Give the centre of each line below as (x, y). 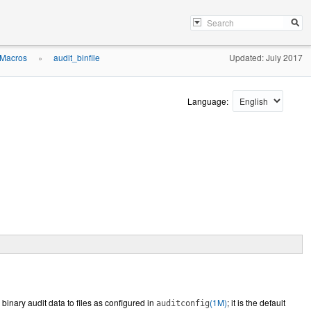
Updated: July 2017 (266, 57)
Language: (209, 101)
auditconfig (183, 303)
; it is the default (256, 302)
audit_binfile (77, 57)
